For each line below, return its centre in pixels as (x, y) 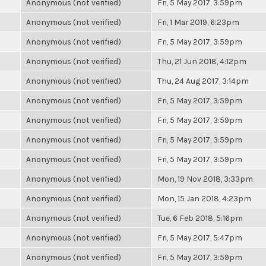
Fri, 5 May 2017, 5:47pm (200, 237)
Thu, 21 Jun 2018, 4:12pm (202, 61)
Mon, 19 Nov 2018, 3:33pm (205, 179)
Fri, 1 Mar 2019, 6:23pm (198, 22)
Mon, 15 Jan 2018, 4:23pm (204, 198)
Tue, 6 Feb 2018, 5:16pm (200, 218)
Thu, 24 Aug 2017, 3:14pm (203, 81)
